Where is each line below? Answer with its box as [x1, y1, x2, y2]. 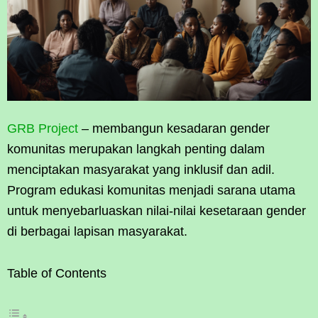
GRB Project [7, 121, 78, 136]
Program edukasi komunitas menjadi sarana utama [7, 182, 295, 197]
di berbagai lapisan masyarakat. [7, 224, 187, 238]
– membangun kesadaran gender [78, 121, 270, 136]
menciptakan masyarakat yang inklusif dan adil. [7, 162, 275, 177]
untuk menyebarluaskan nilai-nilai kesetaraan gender [7, 203, 306, 218]
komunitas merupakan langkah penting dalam [7, 141, 265, 156]
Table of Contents [7, 265, 106, 280]
